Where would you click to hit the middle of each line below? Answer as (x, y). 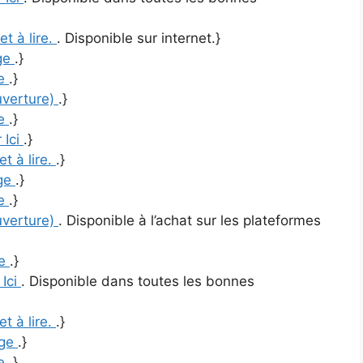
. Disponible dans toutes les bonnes (138, 282)
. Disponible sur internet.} (139, 38)
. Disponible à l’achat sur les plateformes (190, 221)
